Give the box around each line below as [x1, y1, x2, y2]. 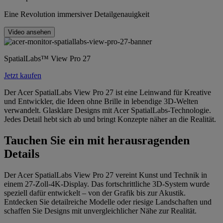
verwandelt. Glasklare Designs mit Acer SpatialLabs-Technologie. [4, 106, 211, 114]
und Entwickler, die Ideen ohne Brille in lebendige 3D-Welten [4, 97, 198, 106]
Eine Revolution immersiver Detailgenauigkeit [4, 9, 149, 18]
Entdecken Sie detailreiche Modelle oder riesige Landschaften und [4, 197, 212, 206]
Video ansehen [8, 28, 51, 36]
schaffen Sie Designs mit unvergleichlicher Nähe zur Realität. [4, 206, 199, 215]
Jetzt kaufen [4, 71, 41, 80]
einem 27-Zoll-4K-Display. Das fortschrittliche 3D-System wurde [4, 179, 210, 188]
